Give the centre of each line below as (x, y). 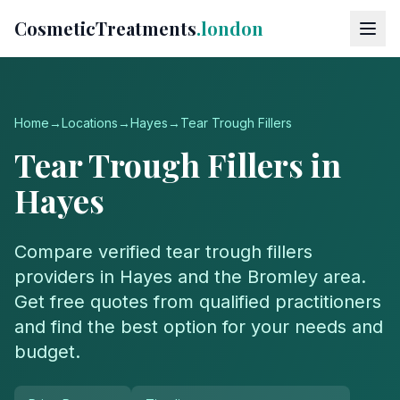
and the (210, 277)
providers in (67, 277)
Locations (90, 123)
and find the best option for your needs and (199, 327)
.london (230, 28)
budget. (47, 352)
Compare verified (90, 252)
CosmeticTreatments (105, 28)
